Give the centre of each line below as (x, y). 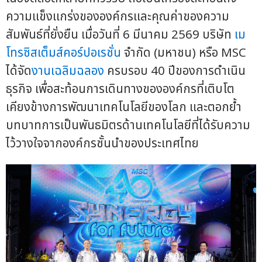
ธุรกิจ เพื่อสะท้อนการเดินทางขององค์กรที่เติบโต (120, 89)
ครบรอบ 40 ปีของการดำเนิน (175, 71)
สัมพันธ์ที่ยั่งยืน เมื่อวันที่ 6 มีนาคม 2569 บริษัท (120, 35)
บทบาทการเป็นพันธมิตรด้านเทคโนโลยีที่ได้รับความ (128, 125)
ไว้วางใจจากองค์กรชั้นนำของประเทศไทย (102, 143)
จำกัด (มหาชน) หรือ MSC (184, 53)
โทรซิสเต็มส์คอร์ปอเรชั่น (63, 53)
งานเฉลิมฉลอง (68, 71)
